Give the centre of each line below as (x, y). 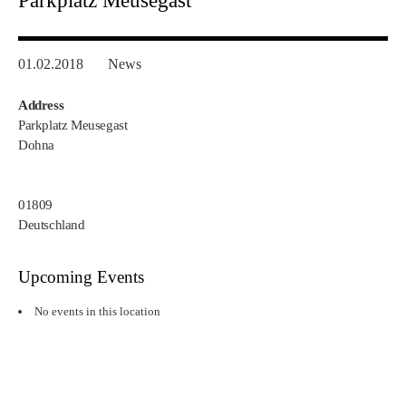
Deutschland (52, 225)
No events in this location (98, 311)
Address (41, 105)
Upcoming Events (81, 277)
